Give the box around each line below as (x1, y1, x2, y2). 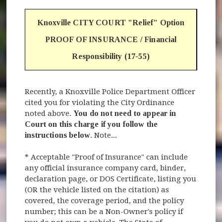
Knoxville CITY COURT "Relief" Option (37, 18, 185, 27)
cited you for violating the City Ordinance (25, 98, 175, 107)
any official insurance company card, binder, (25, 163, 186, 172)
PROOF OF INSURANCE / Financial (45, 35, 177, 44)
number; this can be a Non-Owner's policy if (25, 207, 183, 216)
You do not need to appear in (73, 109, 176, 117)
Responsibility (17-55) (72, 52, 150, 60)
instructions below (25, 130, 91, 139)
